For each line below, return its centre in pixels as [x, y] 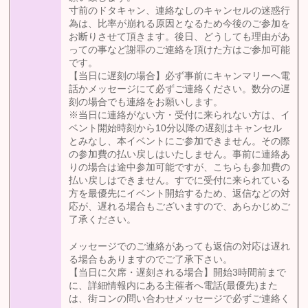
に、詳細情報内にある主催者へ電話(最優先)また [174, 286]
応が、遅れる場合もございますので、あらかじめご [180, 207]
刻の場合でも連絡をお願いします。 [146, 102]
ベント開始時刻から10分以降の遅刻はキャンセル [176, 129]
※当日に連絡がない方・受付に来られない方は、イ [180, 115]
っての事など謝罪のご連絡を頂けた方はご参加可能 [180, 50]
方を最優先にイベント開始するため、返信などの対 [180, 194]
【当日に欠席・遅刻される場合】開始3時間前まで [178, 273]
